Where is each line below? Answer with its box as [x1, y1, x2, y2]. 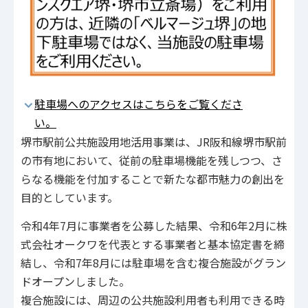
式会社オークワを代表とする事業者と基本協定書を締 [21, 235, 285, 252]
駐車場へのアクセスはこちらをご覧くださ [34, 96, 243, 113]
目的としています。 [21, 189, 118, 206]
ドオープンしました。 [21, 272, 130, 289]
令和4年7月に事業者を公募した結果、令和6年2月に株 [21, 217, 287, 234]
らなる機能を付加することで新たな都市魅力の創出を [21, 170, 285, 188]
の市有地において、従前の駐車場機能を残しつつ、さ [21, 152, 283, 169]
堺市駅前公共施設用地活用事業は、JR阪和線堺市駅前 [21, 133, 287, 151]
